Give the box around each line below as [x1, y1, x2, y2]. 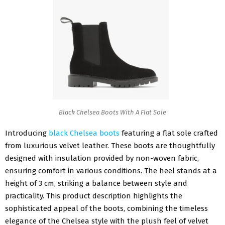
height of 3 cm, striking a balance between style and [5, 178, 187, 188]
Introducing [5, 128, 49, 138]
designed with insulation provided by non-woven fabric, [5, 153, 199, 163]
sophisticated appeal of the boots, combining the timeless [5, 203, 208, 213]
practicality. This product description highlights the [5, 191, 182, 200]
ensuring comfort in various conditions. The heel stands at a [5, 166, 217, 175]
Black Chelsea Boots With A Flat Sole [59, 108, 166, 117]
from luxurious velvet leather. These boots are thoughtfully [5, 141, 215, 150]
